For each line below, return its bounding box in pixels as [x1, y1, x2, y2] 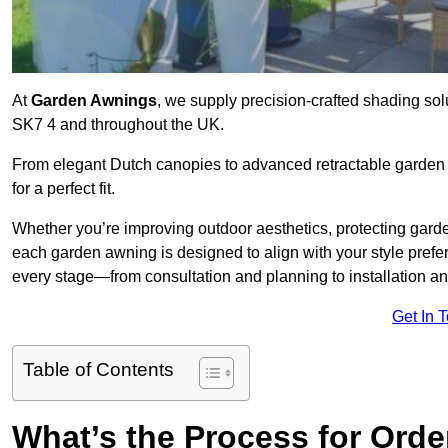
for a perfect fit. [12, 180, 115, 198]
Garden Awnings [31, 92, 157, 110]
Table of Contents [23, 359, 174, 381]
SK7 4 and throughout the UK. [12, 116, 224, 134]
